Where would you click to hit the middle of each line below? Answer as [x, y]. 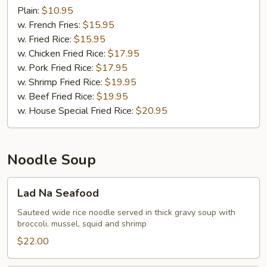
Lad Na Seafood [58, 193]
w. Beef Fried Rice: [57, 97]
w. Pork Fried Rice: [57, 68]
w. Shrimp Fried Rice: [61, 82]
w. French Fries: [50, 25]
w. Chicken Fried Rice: [63, 54]
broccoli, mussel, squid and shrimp [82, 224]
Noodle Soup [52, 160]
